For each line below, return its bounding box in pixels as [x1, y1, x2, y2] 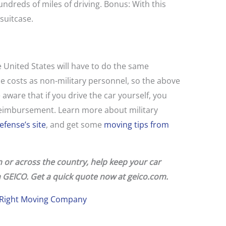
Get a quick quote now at [30, 171, 127, 183]
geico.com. [127, 171, 168, 183]
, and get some [45, 119, 104, 131]
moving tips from [103, 119, 169, 131]
